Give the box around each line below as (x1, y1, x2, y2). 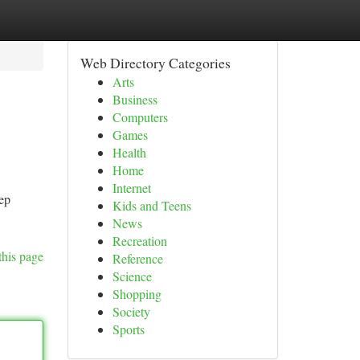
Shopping (112, 285, 162, 302)
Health (112, 144, 146, 161)
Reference (112, 250, 163, 267)
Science (112, 268, 152, 284)
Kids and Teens (112, 197, 191, 214)
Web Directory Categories (80, 53, 231, 72)
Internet (112, 179, 151, 196)
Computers (112, 108, 168, 125)
